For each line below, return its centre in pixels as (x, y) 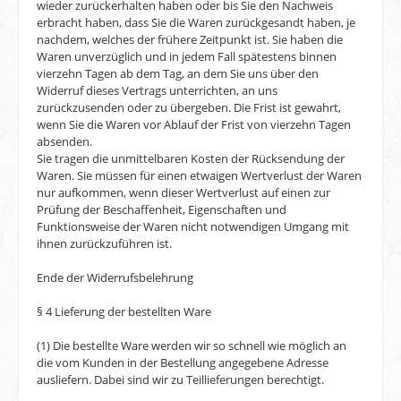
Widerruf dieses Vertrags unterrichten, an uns (157, 91)
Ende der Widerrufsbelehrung (115, 278)
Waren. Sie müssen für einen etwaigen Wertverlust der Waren (199, 176)
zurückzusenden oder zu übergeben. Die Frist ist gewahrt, (189, 108)
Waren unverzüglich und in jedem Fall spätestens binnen (187, 57)
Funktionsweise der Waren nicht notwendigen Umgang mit (193, 227)
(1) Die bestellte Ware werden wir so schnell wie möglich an (192, 346)
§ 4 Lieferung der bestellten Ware (124, 312)
